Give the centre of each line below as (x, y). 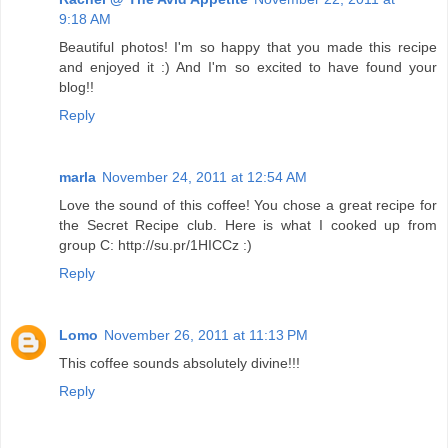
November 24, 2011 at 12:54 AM (204, 177)
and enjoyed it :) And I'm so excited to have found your (248, 67)
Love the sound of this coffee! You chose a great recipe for (248, 205)
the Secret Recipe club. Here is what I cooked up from (248, 225)
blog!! (76, 87)
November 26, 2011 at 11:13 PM (206, 335)
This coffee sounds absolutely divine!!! (179, 363)
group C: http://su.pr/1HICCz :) (155, 245)
